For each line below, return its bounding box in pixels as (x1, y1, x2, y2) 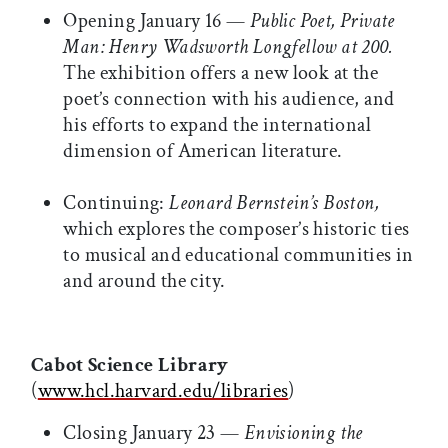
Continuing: (63, 190, 170, 217)
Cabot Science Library (31, 352, 229, 379)
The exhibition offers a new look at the (63, 60, 378, 87)
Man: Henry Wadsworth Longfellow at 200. (63, 34, 393, 61)
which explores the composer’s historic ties (63, 216, 410, 243)
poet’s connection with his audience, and (63, 86, 395, 113)
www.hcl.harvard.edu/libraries (37, 378, 289, 405)
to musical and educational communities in (63, 242, 414, 269)
